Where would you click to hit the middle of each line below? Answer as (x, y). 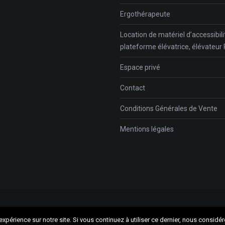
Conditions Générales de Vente (169, 108)
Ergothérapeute (145, 14)
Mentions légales (147, 129)
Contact (133, 88)
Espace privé (140, 67)
